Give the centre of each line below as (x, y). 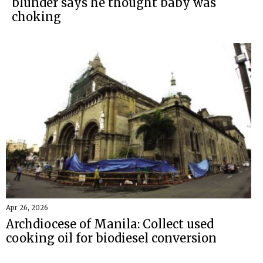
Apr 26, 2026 (27, 208)
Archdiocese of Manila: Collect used (110, 224)
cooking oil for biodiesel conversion (111, 238)
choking (36, 17)
